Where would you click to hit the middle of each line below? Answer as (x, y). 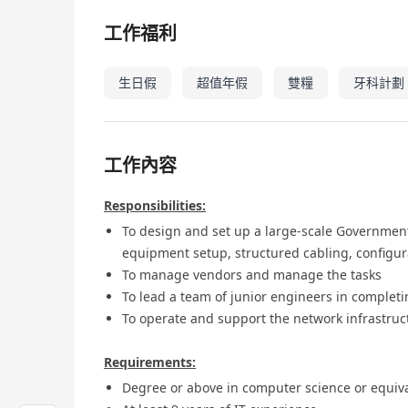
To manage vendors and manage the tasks (252, 275)
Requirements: (150, 362)
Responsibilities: (155, 206)
